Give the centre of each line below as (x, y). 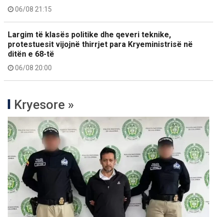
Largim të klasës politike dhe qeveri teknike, (89, 35)
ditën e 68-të (31, 54)
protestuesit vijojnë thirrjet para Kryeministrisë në (100, 44)
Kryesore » (44, 105)
